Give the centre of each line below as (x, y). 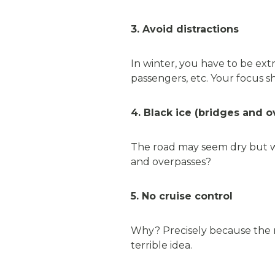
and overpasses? (171, 162)
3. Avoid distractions (185, 29)
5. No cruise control (182, 196)
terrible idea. (161, 245)
